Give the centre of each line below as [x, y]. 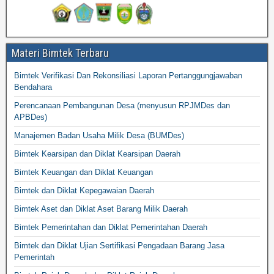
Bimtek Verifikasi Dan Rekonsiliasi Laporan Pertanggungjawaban [128, 75]
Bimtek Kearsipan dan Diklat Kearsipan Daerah [97, 154]
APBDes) [31, 117]
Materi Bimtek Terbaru [60, 53]
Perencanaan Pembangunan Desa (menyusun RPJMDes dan [122, 105]
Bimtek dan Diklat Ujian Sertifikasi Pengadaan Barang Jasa [119, 245]
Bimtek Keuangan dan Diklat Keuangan [83, 172]
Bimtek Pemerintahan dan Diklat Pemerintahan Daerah [111, 227]
